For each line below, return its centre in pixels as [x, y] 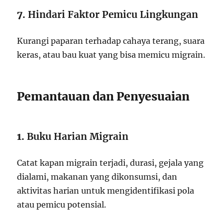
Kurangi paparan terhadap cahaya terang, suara [111, 41]
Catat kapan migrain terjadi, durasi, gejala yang [111, 163]
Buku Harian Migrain [78, 137]
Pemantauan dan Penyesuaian [104, 97]
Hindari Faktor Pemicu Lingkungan [113, 15]
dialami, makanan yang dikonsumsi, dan [97, 177]
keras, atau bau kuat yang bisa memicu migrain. [111, 55]
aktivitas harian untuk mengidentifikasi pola [106, 191]
